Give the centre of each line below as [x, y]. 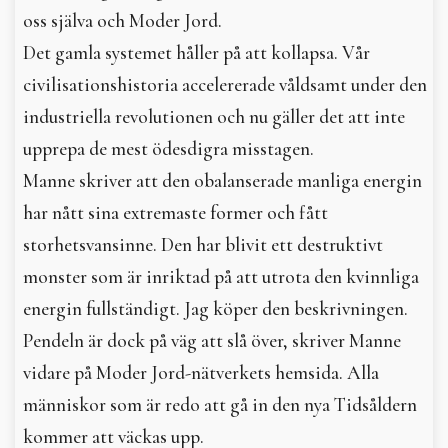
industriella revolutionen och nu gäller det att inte [214, 116]
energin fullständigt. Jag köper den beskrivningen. [215, 308]
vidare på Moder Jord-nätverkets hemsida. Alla [201, 372]
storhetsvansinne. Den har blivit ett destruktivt [203, 244]
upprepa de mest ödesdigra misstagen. [168, 148]
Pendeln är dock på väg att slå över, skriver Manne [212, 340]
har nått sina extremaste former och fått [175, 212]
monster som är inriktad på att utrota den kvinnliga [221, 276]
